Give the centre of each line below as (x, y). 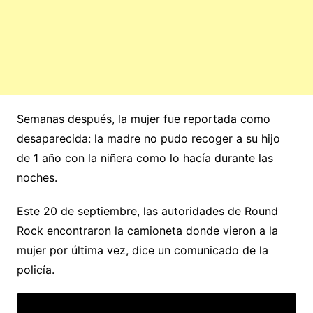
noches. (37, 178)
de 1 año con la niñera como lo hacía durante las (145, 158)
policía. (35, 270)
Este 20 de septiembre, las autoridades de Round (147, 211)
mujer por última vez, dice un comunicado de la (142, 250)
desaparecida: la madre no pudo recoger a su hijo (148, 139)
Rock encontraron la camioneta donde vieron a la (147, 231)
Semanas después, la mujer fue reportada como (143, 119)
